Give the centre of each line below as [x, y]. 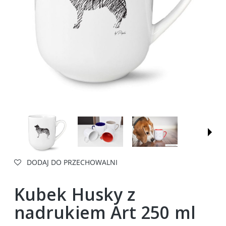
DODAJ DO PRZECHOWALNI [72, 162]
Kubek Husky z [75, 194]
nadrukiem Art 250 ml [105, 213]
